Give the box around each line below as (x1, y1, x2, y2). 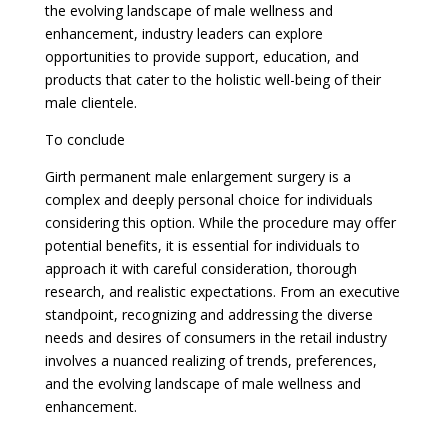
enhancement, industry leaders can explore (44, 23, 323, 43)
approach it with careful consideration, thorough (44, 258, 357, 278)
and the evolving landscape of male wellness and (44, 373, 361, 393)
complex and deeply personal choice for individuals (44, 189, 373, 209)
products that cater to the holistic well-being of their (44, 69, 381, 89)
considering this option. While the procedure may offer (44, 212, 396, 232)
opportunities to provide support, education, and (44, 46, 359, 66)
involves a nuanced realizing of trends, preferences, (44, 350, 377, 370)
